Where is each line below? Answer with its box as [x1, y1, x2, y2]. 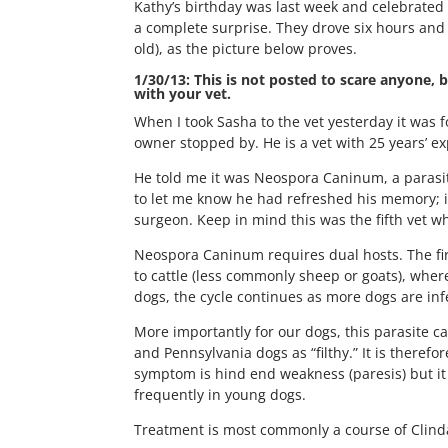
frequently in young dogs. [134, 384, 307, 404]
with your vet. [134, 83, 232, 103]
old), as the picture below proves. [134, 38, 358, 58]
